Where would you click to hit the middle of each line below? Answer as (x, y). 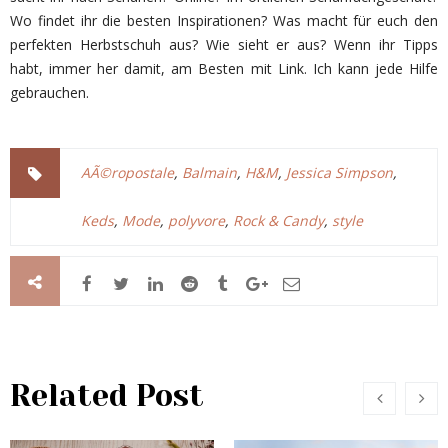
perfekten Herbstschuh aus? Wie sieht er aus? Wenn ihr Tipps (224, 44)
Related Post (107, 396)
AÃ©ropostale (127, 172)
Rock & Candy (278, 220)
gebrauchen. (49, 92)
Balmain (209, 172)
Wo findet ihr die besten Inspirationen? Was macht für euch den (224, 20)
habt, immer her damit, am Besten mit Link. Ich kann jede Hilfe (224, 68)
